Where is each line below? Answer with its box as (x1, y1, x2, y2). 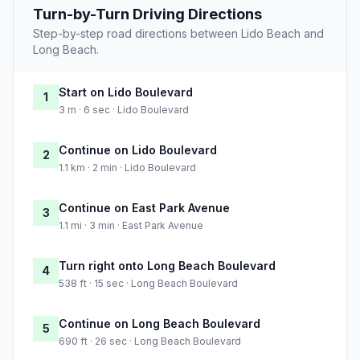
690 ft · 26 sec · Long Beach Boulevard (59, 335, 241, 348)
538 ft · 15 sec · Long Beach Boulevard (59, 277, 238, 290)
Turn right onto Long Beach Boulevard (59, 259, 276, 273)
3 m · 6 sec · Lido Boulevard (59, 104, 189, 117)
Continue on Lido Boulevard (59, 143, 217, 157)
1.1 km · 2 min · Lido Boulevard (59, 162, 196, 174)
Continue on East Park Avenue (59, 201, 230, 215)
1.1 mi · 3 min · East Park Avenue (59, 219, 203, 232)
